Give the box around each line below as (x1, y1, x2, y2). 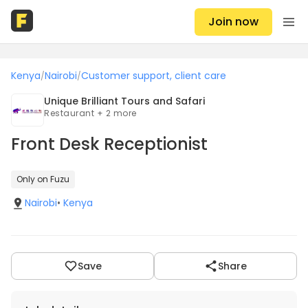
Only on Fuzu (16, 173, 69, 185)
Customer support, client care (81, 69, 226, 82)
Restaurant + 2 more (44, 107, 137, 119)
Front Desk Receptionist (11, 133, 208, 155)
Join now (208, 13, 258, 30)
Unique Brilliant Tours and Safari (44, 94, 205, 108)
